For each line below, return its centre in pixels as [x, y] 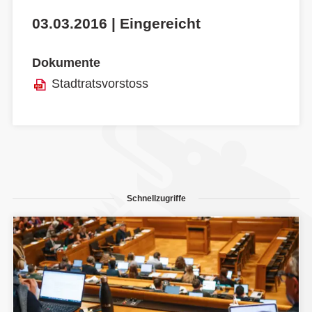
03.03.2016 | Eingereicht [116, 23]
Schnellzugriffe [156, 198]
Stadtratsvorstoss [100, 83]
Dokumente [66, 63]
